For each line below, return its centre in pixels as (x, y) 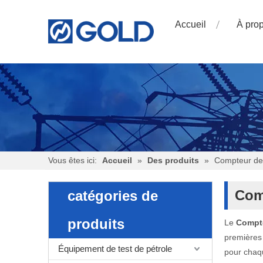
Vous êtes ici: (73, 160)
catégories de (113, 196)
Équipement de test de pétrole (115, 249)
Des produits (173, 160)
